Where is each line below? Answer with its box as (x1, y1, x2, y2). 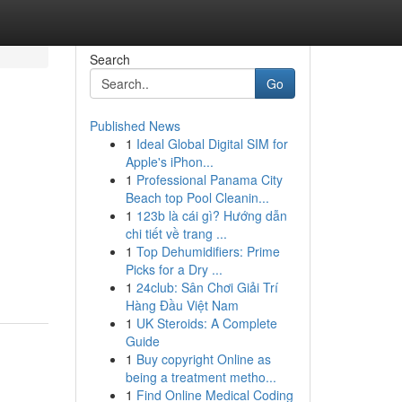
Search (89, 50, 130, 68)
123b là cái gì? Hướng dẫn (135, 206, 287, 224)
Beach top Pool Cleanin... (125, 188, 269, 206)
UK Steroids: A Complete (135, 314, 277, 332)
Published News (89, 117, 180, 135)
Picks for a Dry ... (125, 260, 223, 278)
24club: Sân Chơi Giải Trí (135, 278, 278, 296)
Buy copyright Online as (135, 350, 271, 368)
